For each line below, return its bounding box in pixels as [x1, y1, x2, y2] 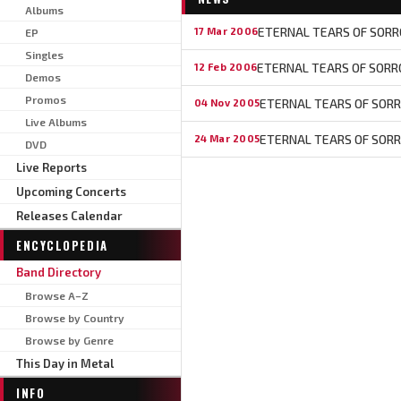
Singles [25, 47, 64, 61]
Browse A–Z [25, 288, 89, 302]
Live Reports [16, 159, 87, 175]
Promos [25, 92, 66, 106]
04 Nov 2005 [193, 96, 260, 108]
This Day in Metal [16, 355, 114, 371]
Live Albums [25, 115, 87, 128]
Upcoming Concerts [16, 183, 126, 199]
